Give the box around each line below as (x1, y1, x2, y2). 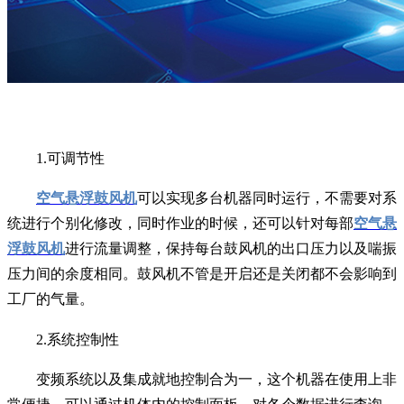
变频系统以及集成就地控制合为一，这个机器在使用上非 (36, 372, 397, 388)
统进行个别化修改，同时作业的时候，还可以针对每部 (7, 216, 353, 232)
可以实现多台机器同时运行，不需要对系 (137, 190, 397, 207)
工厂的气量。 (7, 291, 94, 308)
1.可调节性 (36, 150, 105, 166)
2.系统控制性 (36, 331, 119, 347)
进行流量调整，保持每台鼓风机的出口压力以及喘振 (65, 241, 397, 257)
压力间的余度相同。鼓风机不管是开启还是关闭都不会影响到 (7, 266, 397, 282)
